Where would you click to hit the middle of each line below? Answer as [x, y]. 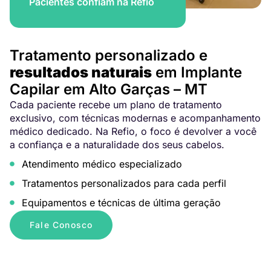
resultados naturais [81, 73]
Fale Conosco [61, 225]
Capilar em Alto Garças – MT [109, 90]
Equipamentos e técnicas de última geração [121, 203]
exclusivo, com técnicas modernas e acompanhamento [135, 118]
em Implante [197, 73]
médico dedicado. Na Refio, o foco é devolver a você [133, 132]
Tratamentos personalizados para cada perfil [124, 184]
